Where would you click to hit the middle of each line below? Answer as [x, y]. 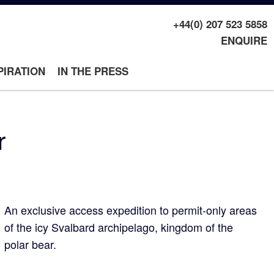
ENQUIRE [244, 40]
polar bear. [32, 244]
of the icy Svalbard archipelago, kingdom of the [119, 227]
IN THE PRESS [93, 71]
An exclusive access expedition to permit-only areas [131, 210]
